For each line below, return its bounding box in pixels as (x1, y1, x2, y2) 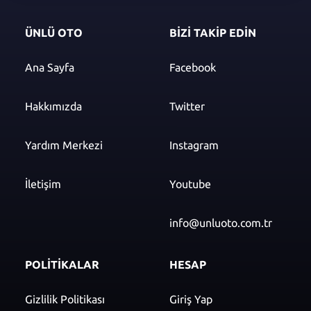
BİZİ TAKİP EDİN (169, 26, 256, 40)
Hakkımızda (25, 100, 82, 113)
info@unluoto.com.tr (169, 217, 272, 230)
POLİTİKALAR (25, 258, 99, 271)
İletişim (25, 178, 61, 191)
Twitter (169, 100, 205, 113)
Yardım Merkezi (25, 139, 103, 152)
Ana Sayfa (25, 61, 74, 74)
